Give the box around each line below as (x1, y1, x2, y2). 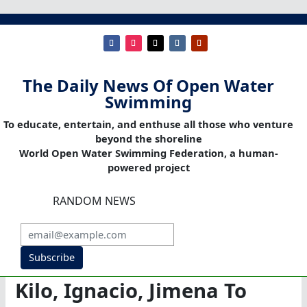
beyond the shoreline (95, 132, 202, 146)
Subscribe (28, 250, 75, 265)
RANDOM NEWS (53, 193, 136, 209)
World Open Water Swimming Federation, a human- (19, 146, 278, 160)
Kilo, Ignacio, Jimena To (15, 277, 247, 305)
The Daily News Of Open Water (23, 74, 274, 97)
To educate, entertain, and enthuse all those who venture (3, 117, 293, 132)
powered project (107, 160, 190, 175)
